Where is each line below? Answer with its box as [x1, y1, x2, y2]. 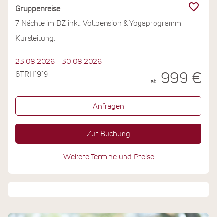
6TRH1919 [15, 70, 48, 78]
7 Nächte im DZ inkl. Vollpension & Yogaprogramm [15, 19, 181, 28]
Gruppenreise [15, 5, 60, 13]
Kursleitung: [15, 34, 55, 42]
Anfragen [93, 102, 124, 110]
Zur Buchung [87, 130, 130, 138]
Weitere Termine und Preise [63, 153, 154, 161]
